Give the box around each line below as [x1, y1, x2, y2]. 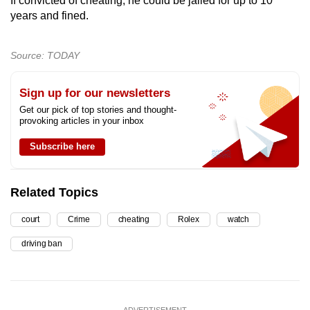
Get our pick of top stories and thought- [19, 104, 176, 115]
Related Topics [10, 185, 98, 199]
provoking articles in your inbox [19, 115, 144, 126]
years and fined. [10, 9, 89, 21]
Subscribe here [30, 140, 95, 152]
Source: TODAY [10, 49, 80, 61]
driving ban [21, 238, 62, 248]
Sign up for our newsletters [19, 86, 170, 100]
